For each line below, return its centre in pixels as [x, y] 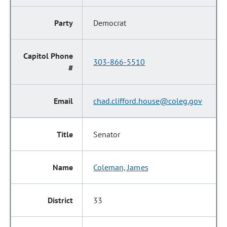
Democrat [110, 23]
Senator [107, 134]
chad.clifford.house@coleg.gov [148, 101]
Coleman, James [121, 167]
